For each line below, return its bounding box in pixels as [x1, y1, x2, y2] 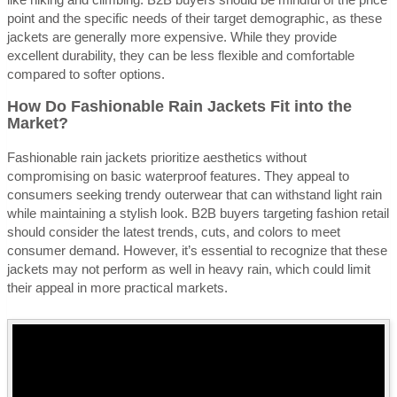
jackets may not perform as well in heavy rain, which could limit [7, 261, 370, 276]
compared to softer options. [7, 66, 165, 82]
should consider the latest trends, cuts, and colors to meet [7, 223, 340, 239]
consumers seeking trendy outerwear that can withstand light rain [7, 186, 382, 202]
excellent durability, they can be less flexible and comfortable [7, 47, 354, 63]
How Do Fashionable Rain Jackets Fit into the [7, 97, 352, 116]
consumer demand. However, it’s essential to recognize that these [7, 242, 387, 258]
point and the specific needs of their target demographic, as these [7, 10, 382, 26]
